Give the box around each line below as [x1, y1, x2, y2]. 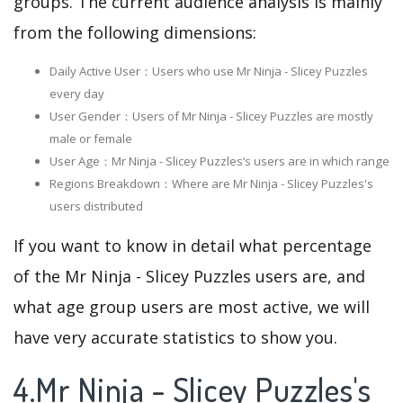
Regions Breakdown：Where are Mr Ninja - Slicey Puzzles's [49, 175, 373, 193]
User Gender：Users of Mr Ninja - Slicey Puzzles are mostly [49, 108, 373, 125]
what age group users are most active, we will [13, 296, 370, 318]
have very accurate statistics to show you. [13, 327, 337, 349]
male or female [49, 130, 132, 148]
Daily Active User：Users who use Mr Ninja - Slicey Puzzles [49, 63, 368, 80]
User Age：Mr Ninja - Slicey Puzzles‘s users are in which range [49, 153, 390, 170]
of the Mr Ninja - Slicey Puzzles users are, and [13, 265, 365, 288]
